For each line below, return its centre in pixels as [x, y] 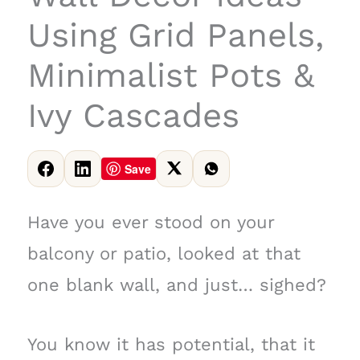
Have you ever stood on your [150, 222]
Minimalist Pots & [170, 75]
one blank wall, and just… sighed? [176, 285]
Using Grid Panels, [175, 35]
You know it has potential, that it [171, 345]
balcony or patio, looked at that [164, 254]
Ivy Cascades [133, 115]
